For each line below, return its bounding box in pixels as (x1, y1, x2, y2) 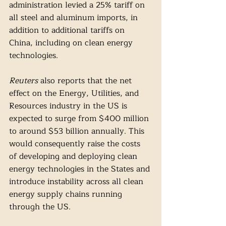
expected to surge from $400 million (9, 112, 151, 126)
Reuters (9, 74, 40, 88)
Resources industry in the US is (9, 99, 130, 113)
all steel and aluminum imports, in (9, 11, 140, 25)
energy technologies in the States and (9, 162, 152, 176)
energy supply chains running (9, 188, 125, 201)
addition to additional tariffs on (9, 24, 127, 37)
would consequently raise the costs (9, 137, 143, 151)
